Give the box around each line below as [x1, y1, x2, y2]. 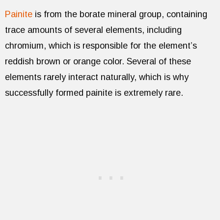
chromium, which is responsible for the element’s [5, 41, 197, 51]
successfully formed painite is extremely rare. [5, 88, 183, 98]
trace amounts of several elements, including [5, 25, 182, 35]
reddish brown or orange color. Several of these [5, 56, 191, 67]
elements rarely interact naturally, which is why [5, 72, 189, 82]
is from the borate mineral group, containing [32, 9, 207, 20]
